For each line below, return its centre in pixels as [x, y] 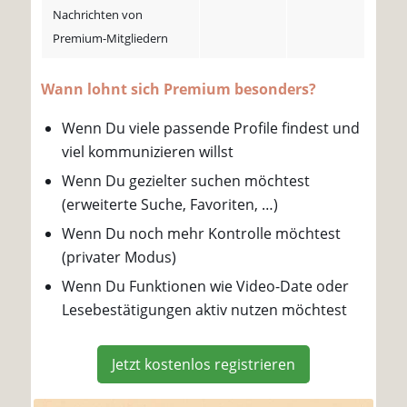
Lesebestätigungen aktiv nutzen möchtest [205, 309]
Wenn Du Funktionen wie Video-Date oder [206, 286]
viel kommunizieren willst [148, 151]
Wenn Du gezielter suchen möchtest [186, 180]
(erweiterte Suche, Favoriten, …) [170, 204]
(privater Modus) [119, 257]
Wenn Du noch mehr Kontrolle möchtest [202, 233]
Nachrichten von [98, 15]
